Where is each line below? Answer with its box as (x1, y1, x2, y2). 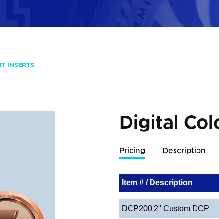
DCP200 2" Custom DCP (122, 204, 209, 213)
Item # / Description (122, 178, 193, 187)
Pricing (119, 146, 145, 154)
